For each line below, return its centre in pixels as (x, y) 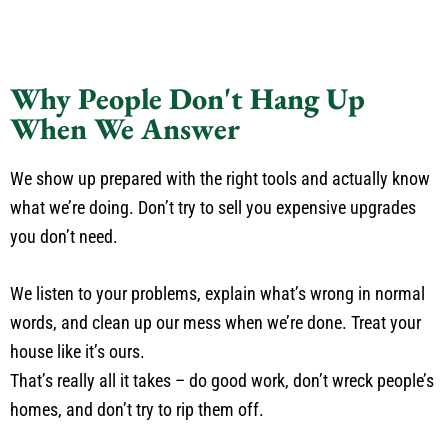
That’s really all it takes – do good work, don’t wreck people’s (222, 381)
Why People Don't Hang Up (187, 99)
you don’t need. (64, 237)
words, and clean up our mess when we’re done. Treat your (215, 323)
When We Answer (125, 129)
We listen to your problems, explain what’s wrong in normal (217, 294)
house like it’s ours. (77, 352)
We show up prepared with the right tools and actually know (220, 179)
